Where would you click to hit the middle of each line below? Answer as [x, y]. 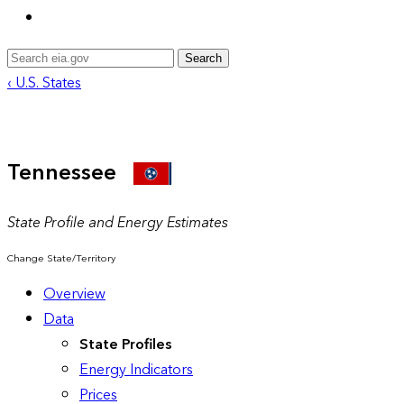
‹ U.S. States [44, 83]
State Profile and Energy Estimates [118, 222]
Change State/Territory [61, 258]
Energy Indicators [136, 369]
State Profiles [125, 344]
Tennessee [70, 173]
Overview [74, 294]
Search [203, 58]
